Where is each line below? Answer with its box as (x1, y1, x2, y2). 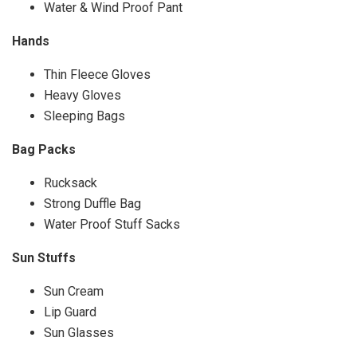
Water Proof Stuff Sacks (44, 217, 180, 232)
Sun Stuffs (12, 250, 76, 265)
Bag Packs (12, 142, 76, 157)
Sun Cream (44, 284, 104, 299)
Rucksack (44, 175, 97, 190)
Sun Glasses (44, 325, 114, 340)
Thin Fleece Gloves (44, 67, 151, 82)
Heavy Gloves (44, 88, 121, 103)
